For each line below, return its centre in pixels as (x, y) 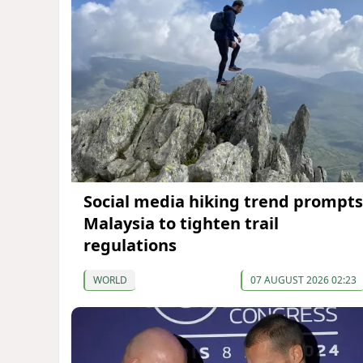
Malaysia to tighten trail (181, 223)
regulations (130, 245)
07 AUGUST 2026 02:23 (303, 280)
